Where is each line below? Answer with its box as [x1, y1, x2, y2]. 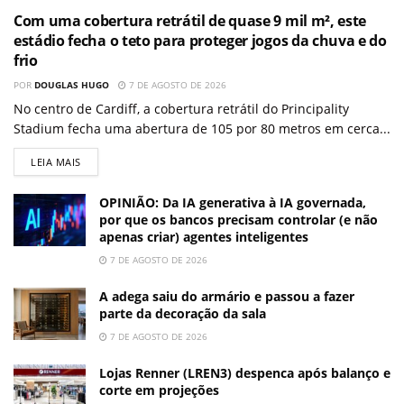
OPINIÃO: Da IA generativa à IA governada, [99, 194, 366, 212]
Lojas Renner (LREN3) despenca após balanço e [99, 364, 390, 382]
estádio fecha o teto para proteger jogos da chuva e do [14, 31, 387, 51]
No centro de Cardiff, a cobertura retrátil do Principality [14, 100, 349, 118]
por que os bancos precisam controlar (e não [99, 211, 378, 229]
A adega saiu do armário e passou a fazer [99, 288, 354, 306]
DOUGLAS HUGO [34, 78, 109, 92]
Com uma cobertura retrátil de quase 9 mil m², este [14, 11, 366, 32]
